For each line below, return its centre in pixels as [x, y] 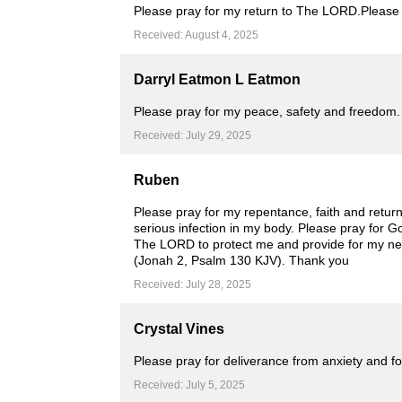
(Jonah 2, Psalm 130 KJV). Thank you [242, 260]
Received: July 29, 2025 [193, 135]
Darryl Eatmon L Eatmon [218, 79]
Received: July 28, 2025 [193, 284]
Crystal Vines [179, 329]
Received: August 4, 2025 [197, 35]
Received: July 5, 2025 [190, 385]
